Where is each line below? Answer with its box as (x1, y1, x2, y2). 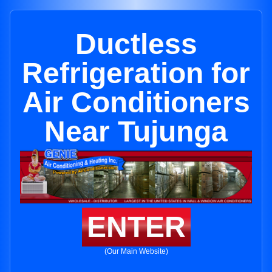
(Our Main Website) (104, 247, 168, 256)
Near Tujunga (44, 115, 228, 148)
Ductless (75, 28, 197, 60)
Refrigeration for (22, 57, 250, 89)
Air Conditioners (22, 86, 250, 118)
